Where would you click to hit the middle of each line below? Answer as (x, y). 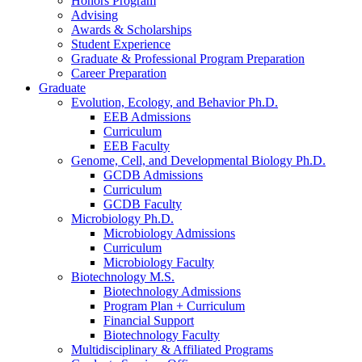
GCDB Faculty (143, 204)
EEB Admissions (147, 116)
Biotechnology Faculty (162, 335)
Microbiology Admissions (169, 233)
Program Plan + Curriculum (174, 305)
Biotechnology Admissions (172, 291)
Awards (93, 29)
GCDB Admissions (153, 175)
